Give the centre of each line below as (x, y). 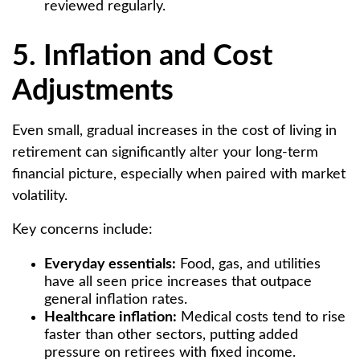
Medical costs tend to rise (261, 317)
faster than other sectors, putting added (171, 335)
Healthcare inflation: (110, 317)
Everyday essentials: (110, 264)
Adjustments (93, 90)
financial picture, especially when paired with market (179, 174)
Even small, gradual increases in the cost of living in (174, 131)
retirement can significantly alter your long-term (165, 152)
